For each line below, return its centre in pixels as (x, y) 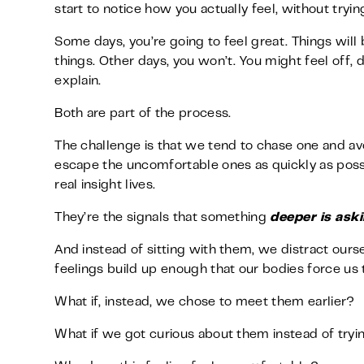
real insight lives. (105, 185)
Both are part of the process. (143, 114)
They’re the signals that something (162, 218)
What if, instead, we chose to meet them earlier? (205, 302)
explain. (78, 81)
